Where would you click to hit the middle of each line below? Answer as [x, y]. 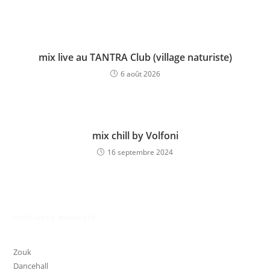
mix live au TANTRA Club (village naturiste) [135, 58]
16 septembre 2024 [140, 152]
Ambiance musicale [55, 217]
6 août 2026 [140, 74]
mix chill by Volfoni [135, 136]
